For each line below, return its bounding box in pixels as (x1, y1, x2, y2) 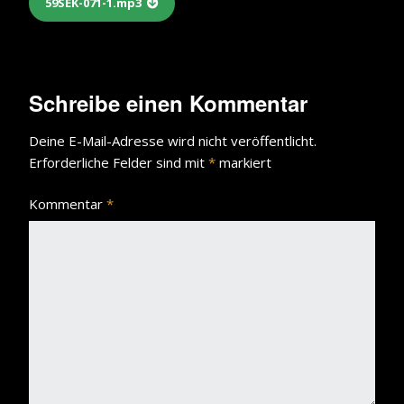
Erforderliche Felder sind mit (29, 153, 208, 171)
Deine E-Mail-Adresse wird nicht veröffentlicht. (29, 132, 317, 150)
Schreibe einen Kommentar (29, 87, 308, 118)
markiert (216, 153, 271, 171)
